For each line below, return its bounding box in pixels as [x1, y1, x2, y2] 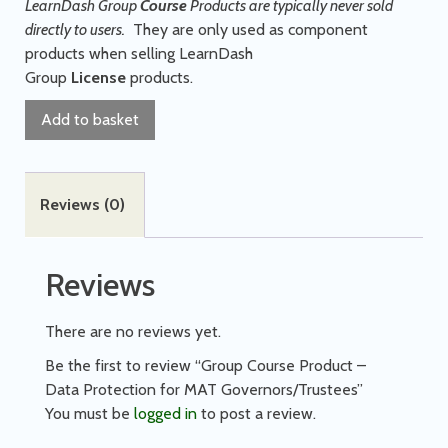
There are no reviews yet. [45, 321, 221, 341]
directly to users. [25, 19, 125, 39]
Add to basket [41, 109, 139, 129]
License [71, 67, 126, 87]
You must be [45, 403, 134, 423]
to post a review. [197, 403, 316, 423]
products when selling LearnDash [25, 43, 253, 63]
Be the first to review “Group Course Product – [45, 355, 366, 375]
